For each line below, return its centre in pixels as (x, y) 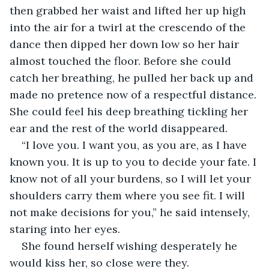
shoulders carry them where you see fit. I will (129, 195)
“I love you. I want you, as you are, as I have (136, 145)
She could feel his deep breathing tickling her (130, 111)
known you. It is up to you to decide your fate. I (134, 162)
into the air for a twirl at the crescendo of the (129, 27)
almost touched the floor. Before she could (122, 61)
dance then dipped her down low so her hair (126, 44)
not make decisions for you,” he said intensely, (131, 212)
